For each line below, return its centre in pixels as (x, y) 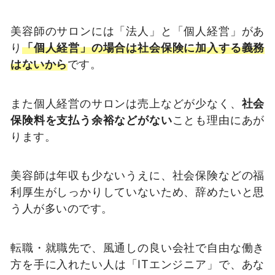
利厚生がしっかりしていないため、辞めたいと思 (137, 192)
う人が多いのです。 (62, 208)
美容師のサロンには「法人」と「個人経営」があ (137, 30)
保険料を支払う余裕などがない (91, 119)
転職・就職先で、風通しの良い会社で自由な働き (137, 248)
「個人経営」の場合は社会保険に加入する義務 (143, 47)
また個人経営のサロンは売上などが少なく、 (126, 103)
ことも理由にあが (218, 119)
